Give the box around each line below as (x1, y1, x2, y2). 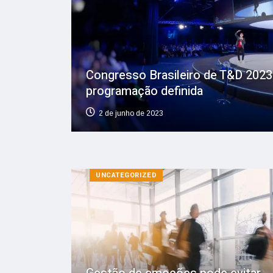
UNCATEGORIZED (96, 169, 157, 180)
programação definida (86, 82, 203, 100)
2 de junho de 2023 (99, 108, 163, 118)
